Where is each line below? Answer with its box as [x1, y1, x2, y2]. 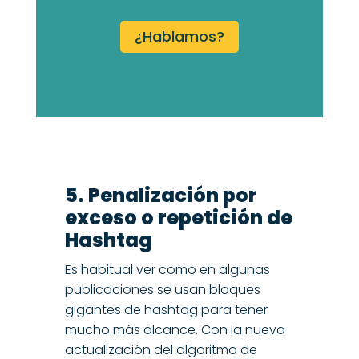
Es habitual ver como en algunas [64, 260, 270, 280]
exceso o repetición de [64, 204, 292, 232]
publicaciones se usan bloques [64, 280, 260, 300]
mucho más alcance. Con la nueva [64, 321, 285, 340]
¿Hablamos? [134, 26, 224, 46]
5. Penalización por [64, 182, 257, 209]
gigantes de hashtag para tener [64, 301, 268, 320]
